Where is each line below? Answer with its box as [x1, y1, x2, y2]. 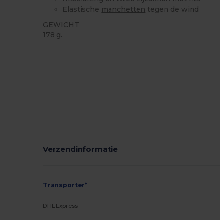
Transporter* [43, 181, 88, 189]
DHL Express [43, 202, 78, 209]
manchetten [101, 4, 146, 14]
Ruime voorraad [46, 47, 90, 54]
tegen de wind [145, 4, 199, 14]
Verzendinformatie [43, 144, 118, 154]
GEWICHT [43, 20, 80, 29]
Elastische [62, 4, 102, 14]
